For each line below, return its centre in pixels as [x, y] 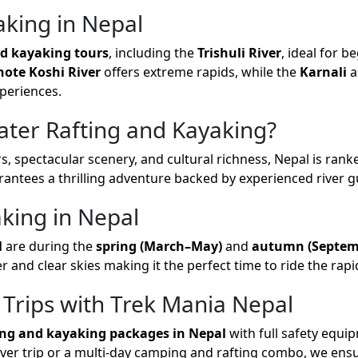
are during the [49, 247]
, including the [153, 53]
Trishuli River [239, 53]
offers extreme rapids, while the [200, 72]
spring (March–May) [159, 247]
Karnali [323, 72]
